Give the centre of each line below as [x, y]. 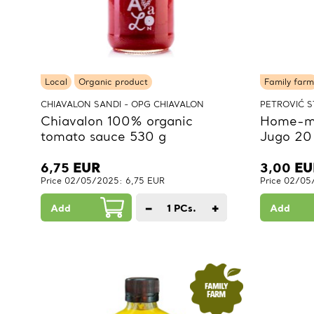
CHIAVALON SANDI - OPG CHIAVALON [122, 104]
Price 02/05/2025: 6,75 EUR [103, 181]
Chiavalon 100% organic [117, 121]
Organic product [113, 82]
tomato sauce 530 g [103, 137]
